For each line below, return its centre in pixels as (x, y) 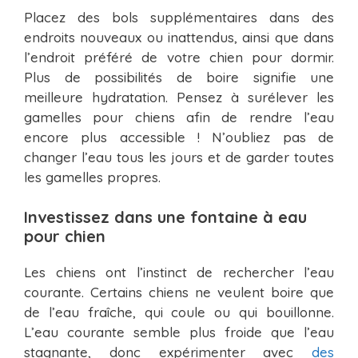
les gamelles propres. (92, 177)
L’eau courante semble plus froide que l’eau (179, 332)
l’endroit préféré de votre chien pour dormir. (179, 58)
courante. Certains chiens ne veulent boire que (179, 292)
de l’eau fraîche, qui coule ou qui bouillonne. (179, 312)
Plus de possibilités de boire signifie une (179, 78)
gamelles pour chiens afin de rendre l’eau (179, 117)
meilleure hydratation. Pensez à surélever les (179, 97)
